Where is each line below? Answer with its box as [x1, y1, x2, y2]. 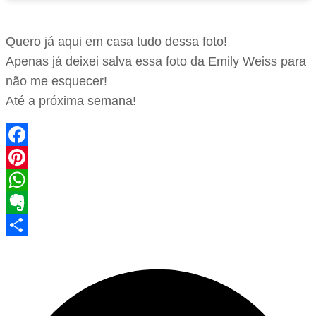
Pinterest [6, 172, 56, 187]
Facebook [6, 150, 61, 164]
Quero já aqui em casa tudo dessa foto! [6, 34, 227, 49]
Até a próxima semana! [6, 93, 136, 108]
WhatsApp [6, 195, 64, 209]
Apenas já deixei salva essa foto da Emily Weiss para [6, 54, 306, 68]
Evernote [6, 217, 56, 232]
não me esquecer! [6, 73, 107, 88]
